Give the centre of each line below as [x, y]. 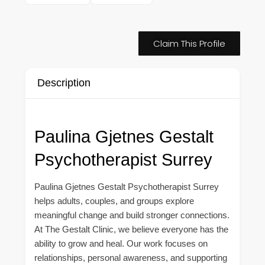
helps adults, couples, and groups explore [114, 201]
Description [64, 83]
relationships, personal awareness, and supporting [131, 257]
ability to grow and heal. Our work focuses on [121, 243]
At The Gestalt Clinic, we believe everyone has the [131, 229]
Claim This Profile [189, 43]
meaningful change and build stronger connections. [132, 215]
